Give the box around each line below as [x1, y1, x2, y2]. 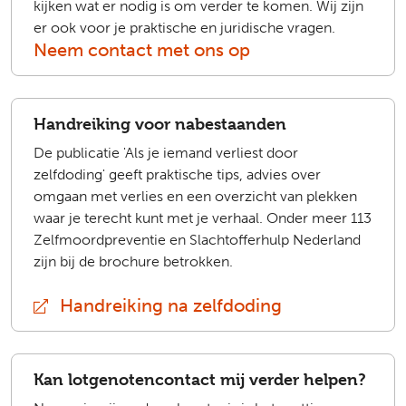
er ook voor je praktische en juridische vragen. [34, 19, 335, 36]
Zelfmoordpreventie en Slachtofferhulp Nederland [34, 231, 361, 248]
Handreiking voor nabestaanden [34, 114, 286, 133]
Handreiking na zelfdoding [55, 295, 282, 316]
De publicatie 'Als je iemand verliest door [34, 144, 298, 161]
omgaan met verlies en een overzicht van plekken [34, 188, 357, 205]
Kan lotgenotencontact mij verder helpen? [34, 370, 366, 389]
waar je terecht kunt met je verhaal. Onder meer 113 [34, 209, 372, 227]
